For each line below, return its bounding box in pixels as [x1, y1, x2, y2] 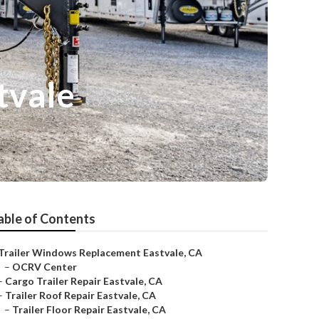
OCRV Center [12, 261, 77, 273]
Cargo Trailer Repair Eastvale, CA [5, 275, 162, 287]
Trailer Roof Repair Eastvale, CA [5, 289, 156, 301]
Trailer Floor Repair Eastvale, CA [12, 303, 166, 315]
